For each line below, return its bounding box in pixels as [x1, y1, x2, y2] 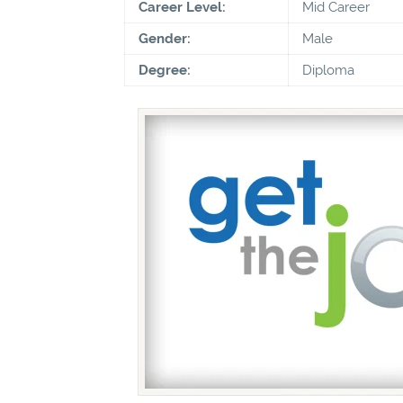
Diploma [302, 61, 354, 78]
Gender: [139, 30, 191, 47]
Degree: [139, 61, 191, 78]
